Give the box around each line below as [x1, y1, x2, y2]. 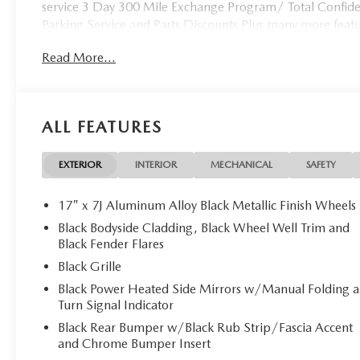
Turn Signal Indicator [58, 297, 174, 313]
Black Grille [58, 258, 122, 274]
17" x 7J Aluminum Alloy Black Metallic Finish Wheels [58, 197, 357, 213]
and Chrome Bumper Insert [58, 335, 211, 351]
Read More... [42, 49, 117, 65]
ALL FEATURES [42, 117, 162, 137]
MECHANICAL [211, 158, 273, 170]
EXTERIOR [59, 158, 102, 170]
